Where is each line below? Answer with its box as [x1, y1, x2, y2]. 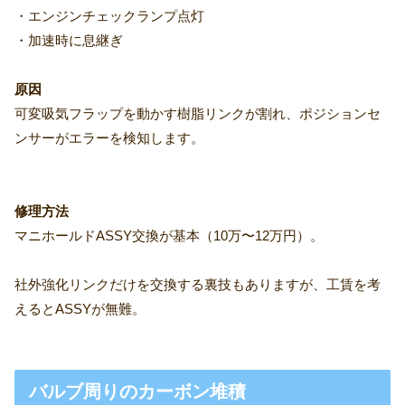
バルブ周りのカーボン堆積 [29, 381, 246, 402]
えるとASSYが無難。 [14, 301, 146, 317]
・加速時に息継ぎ [14, 33, 123, 49]
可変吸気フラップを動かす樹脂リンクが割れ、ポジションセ [14, 106, 381, 122]
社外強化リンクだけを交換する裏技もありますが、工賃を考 [14, 277, 381, 293]
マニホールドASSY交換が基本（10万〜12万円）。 [14, 228, 324, 244]
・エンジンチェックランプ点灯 [14, 8, 204, 24]
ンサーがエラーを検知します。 [14, 130, 204, 146]
